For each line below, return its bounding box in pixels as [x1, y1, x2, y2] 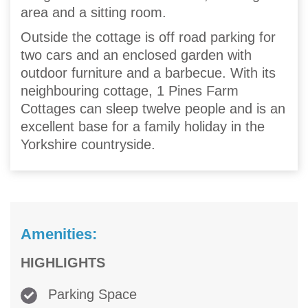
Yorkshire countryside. [21, 137, 155, 153]
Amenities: [21, 225, 97, 243]
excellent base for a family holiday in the [21, 119, 265, 135]
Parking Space [44, 287, 137, 302]
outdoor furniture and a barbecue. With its [21, 65, 276, 81]
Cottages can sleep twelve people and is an [21, 101, 285, 117]
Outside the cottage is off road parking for [21, 30, 276, 45]
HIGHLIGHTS [21, 255, 105, 271]
